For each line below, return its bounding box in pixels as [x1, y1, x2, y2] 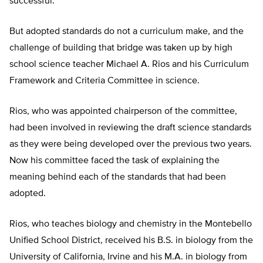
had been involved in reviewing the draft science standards [9, 123, 251, 133]
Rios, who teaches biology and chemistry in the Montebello [9, 220, 252, 230]
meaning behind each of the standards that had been [9, 173, 226, 183]
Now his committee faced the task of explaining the [9, 156, 220, 166]
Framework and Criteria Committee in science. [9, 76, 200, 86]
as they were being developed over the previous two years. [9, 140, 252, 150]
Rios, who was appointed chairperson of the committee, [9, 107, 237, 117]
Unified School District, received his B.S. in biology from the [9, 236, 253, 246]
